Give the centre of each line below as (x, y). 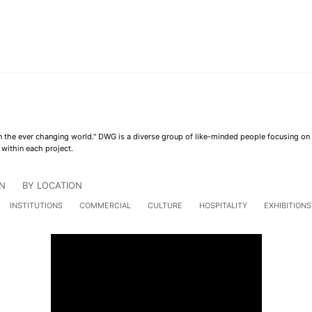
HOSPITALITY (223, 205)
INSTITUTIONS (36, 205)
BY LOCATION (52, 185)
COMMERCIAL (105, 205)
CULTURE (165, 205)
